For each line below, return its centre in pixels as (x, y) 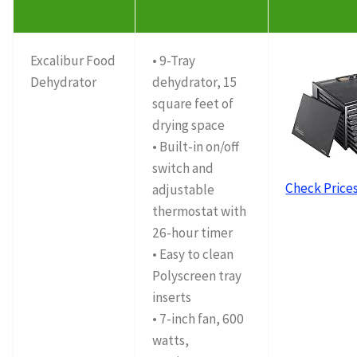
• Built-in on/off (196, 147)
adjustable (184, 190)
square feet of (193, 104)
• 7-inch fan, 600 (198, 319)
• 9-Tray (174, 61)
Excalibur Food (73, 61)
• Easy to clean (193, 255)
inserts (172, 298)
